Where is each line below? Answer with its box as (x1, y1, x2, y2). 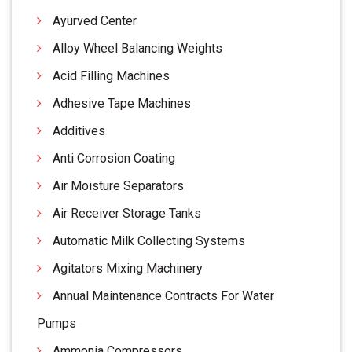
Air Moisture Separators (53, 178, 184, 193)
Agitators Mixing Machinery (53, 260, 203, 276)
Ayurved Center (53, 13, 137, 28)
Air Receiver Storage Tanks (53, 205, 201, 221)
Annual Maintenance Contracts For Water (53, 288, 274, 303)
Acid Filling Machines (53, 68, 170, 83)
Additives (53, 123, 105, 138)
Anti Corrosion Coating (53, 150, 175, 166)
